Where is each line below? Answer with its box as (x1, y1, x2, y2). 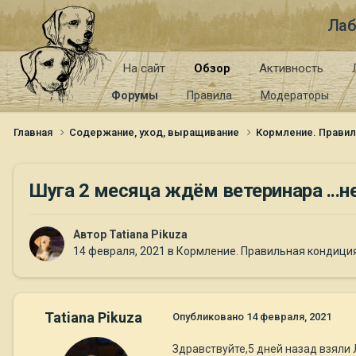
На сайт (123, 61, 165, 75)
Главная (14, 126, 55, 138)
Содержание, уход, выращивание (69, 126, 242, 138)
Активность (259, 61, 323, 75)
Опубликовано (172, 311, 246, 323)
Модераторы (261, 89, 329, 102)
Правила (187, 89, 232, 102)
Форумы (111, 89, 158, 102)
